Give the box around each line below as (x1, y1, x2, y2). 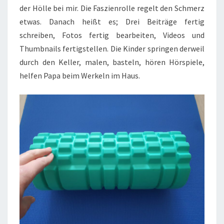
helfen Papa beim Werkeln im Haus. (19, 70, 140, 80)
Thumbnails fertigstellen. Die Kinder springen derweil (19, 43, 204, 53)
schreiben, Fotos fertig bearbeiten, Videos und (19, 29, 204, 40)
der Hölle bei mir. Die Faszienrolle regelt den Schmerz (19, 2, 204, 13)
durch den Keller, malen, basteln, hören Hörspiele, (19, 56, 204, 67)
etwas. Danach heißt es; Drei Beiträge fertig (19, 16, 204, 26)
